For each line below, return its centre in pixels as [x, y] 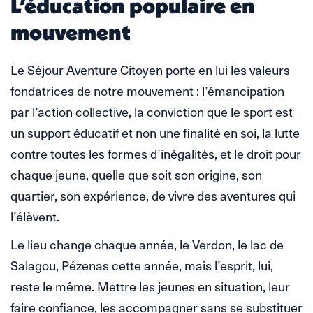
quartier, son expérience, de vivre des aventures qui [153, 196]
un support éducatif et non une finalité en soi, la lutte [155, 133]
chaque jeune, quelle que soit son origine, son [136, 175]
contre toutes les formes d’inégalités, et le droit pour [156, 154]
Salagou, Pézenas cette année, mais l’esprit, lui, [142, 265]
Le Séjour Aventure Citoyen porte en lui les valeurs [150, 70]
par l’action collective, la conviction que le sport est [152, 112]
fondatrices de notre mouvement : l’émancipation [147, 91]
